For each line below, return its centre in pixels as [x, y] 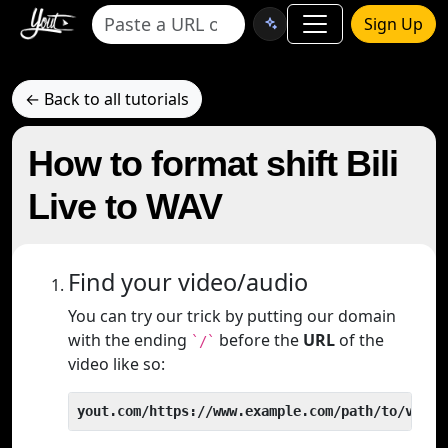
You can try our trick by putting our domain [232, 316]
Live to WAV [125, 206]
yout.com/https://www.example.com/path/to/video [261, 411]
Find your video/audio [188, 282]
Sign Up [393, 24]
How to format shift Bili [213, 163]
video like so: [116, 364]
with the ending [129, 340]
